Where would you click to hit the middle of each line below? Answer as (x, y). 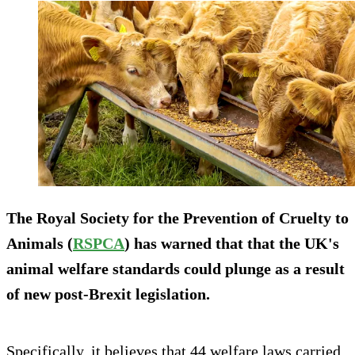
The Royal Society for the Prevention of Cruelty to (177, 218)
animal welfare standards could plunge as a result (176, 269)
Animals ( (40, 244)
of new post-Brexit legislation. (108, 294)
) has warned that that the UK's (232, 244)
